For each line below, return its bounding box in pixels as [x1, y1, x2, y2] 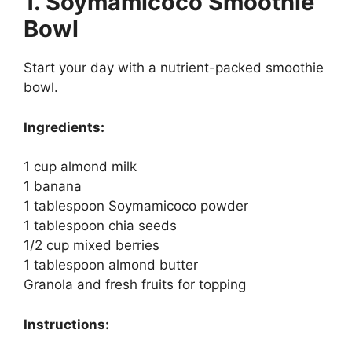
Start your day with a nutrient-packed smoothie [24, 60, 324, 76]
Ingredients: [24, 119, 104, 135]
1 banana [24, 178, 82, 195]
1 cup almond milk [24, 159, 137, 175]
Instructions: [24, 316, 109, 332]
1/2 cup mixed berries [24, 237, 159, 254]
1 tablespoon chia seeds [24, 218, 177, 234]
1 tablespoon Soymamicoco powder [24, 198, 248, 214]
